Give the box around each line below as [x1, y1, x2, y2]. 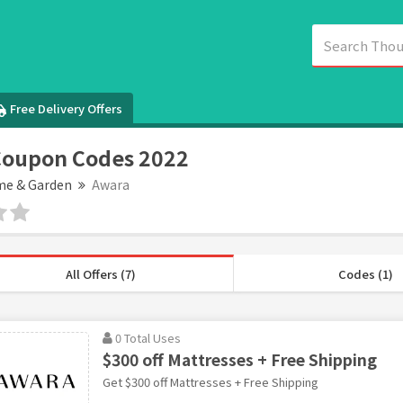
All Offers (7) [66, 264, 137, 282]
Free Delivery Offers [10, 99, 123, 117]
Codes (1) [337, 264, 393, 282]
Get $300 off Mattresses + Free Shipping [102, 372, 318, 390]
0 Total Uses [114, 328, 181, 346]
